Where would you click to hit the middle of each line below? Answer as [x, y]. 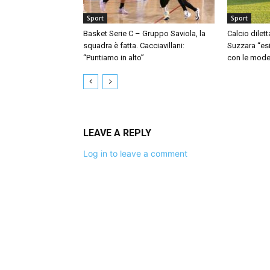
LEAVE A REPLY [117, 133]
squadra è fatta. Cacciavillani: [134, 46]
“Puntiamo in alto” [114, 58]
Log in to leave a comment [135, 153]
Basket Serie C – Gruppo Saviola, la [144, 33]
